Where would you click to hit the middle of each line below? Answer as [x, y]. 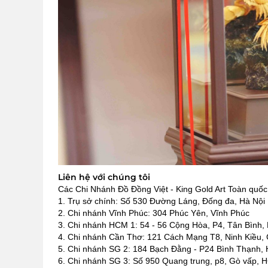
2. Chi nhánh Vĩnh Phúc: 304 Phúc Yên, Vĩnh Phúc [154, 213]
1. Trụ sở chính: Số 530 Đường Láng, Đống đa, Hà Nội [162, 201]
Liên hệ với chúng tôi [104, 177]
